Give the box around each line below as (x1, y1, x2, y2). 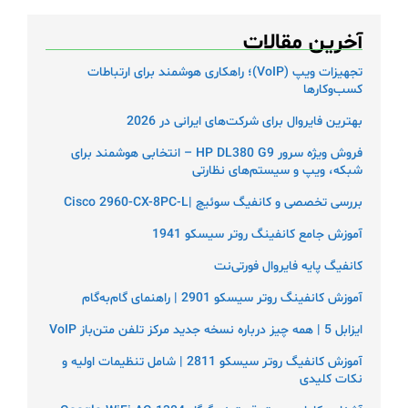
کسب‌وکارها (303, 81, 362, 99)
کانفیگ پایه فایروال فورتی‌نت (214, 258, 362, 276)
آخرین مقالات (243, 27, 362, 58)
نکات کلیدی (300, 371, 362, 389)
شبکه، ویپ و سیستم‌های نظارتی (192, 162, 362, 180)
